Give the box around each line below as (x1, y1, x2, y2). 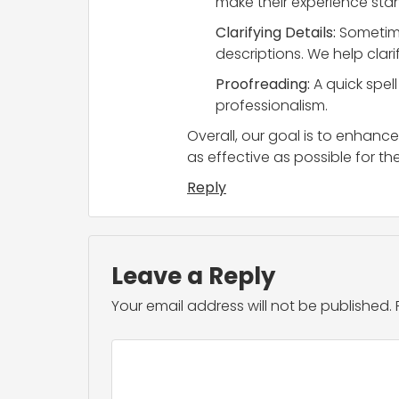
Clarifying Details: (216, 22, 336, 44)
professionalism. (216, 95, 328, 117)
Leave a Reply (111, 260, 275, 293)
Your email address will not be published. (111, 296, 392, 317)
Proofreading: (216, 74, 310, 95)
